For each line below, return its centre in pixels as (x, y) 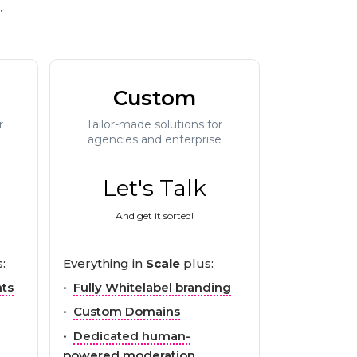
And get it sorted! (154, 215)
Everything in (104, 263)
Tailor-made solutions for (155, 124)
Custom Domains (126, 311)
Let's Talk (154, 188)
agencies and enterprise (154, 139)
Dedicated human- (131, 335)
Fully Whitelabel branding (152, 287)
